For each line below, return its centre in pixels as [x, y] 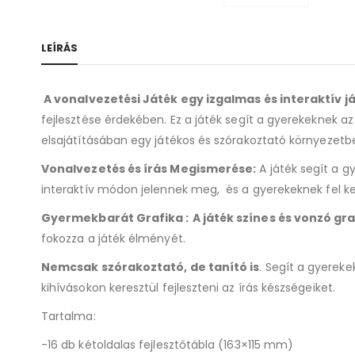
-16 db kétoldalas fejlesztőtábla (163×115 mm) [168, 345]
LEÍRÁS [59, 48]
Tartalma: [69, 316]
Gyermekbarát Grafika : [115, 218]
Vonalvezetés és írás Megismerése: [149, 169]
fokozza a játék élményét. [113, 239]
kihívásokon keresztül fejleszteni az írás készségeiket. [188, 288]
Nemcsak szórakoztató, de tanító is [151, 267]
